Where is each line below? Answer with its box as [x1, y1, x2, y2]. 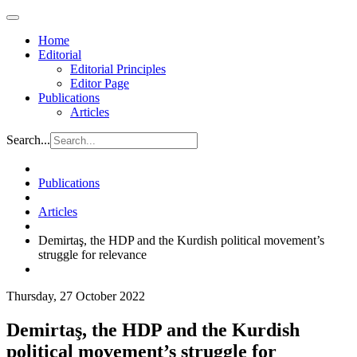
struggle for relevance [38, 248, 147, 261]
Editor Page [70, 76, 129, 90]
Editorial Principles [70, 62, 166, 76]
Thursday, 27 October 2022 [6, 289, 145, 303]
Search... [6, 133, 50, 147]
